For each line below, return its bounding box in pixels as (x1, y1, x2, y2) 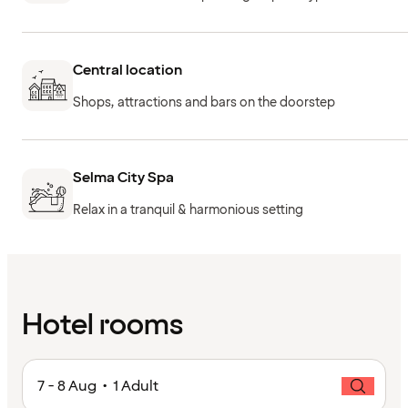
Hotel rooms (22, 305, 183, 345)
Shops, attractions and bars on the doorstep (73, 93, 335, 111)
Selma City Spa (73, 168, 174, 189)
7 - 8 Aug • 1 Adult (37, 375, 158, 396)
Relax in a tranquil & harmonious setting (73, 201, 303, 219)
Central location (73, 59, 182, 80)
